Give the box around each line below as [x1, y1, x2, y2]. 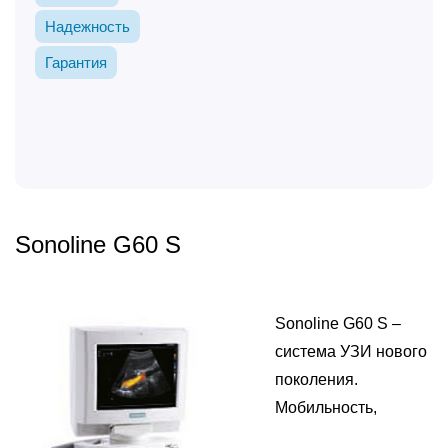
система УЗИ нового [275, 343, 427, 360]
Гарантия [45, 54, 107, 71]
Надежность [45, 18, 130, 35]
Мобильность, [275, 399, 377, 416]
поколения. [275, 371, 358, 388]
